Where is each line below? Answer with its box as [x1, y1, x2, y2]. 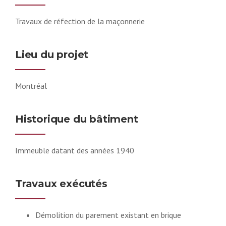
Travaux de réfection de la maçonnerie [15, 16, 145, 26]
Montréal [15, 80, 47, 91]
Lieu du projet [15, 48, 89, 61]
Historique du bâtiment [15, 112, 138, 125]
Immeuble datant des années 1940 [15, 145, 134, 155]
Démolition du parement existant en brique [35, 209, 181, 220]
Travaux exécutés [15, 177, 107, 190]
